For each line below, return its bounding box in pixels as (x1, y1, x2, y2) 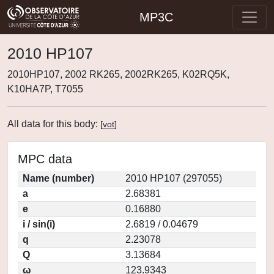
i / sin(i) (23, 219, 55, 229)
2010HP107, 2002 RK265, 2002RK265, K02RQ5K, (7, 69, 229, 80)
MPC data (18, 152, 72, 166)
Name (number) (23, 173, 94, 183)
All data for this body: (7, 119, 100, 129)
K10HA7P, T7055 (7, 84, 83, 94)
